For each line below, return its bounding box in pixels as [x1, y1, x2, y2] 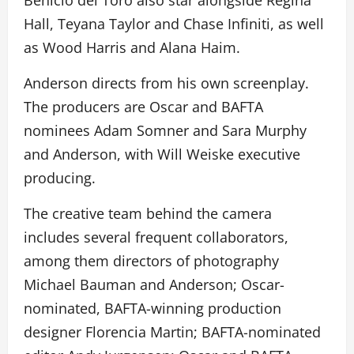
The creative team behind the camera [24, 204, 272, 224]
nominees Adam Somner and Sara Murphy [24, 121, 307, 141]
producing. [24, 168, 96, 188]
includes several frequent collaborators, [24, 228, 288, 247]
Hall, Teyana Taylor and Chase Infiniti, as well [24, 14, 324, 34]
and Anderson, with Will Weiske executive [24, 145, 300, 164]
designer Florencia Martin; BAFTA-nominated [24, 322, 321, 342]
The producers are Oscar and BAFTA [24, 97, 263, 117]
